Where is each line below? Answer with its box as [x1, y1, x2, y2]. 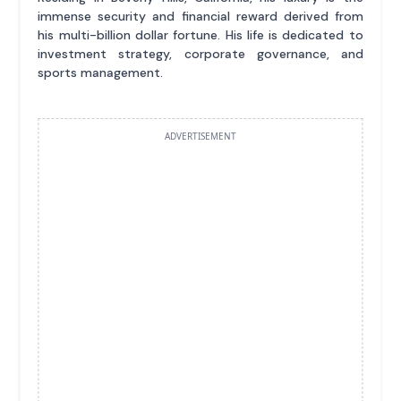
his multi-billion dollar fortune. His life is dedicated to [38, 27, 363, 44]
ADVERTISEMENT [165, 130, 236, 143]
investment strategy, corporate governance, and [38, 46, 363, 63]
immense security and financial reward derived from [38, 8, 363, 25]
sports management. [38, 64, 164, 81]
